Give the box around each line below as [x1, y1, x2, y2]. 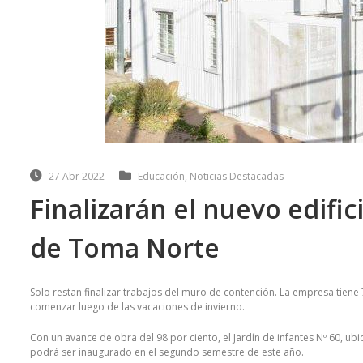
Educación [138, 169, 185, 184]
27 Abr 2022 [49, 169, 105, 184]
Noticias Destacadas [190, 169, 284, 184]
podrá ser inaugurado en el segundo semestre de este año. [30, 345, 304, 360]
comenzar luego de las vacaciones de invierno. [30, 300, 245, 314]
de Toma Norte [30, 230, 220, 266]
